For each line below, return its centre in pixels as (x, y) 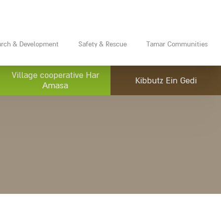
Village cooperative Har (55, 75)
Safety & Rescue (102, 44)
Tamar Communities (177, 44)
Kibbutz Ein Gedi (166, 80)
